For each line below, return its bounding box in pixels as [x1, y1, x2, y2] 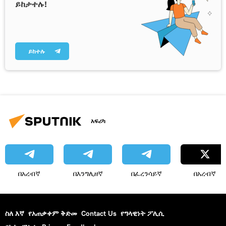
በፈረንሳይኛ [131, 168, 162, 178]
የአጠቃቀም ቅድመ [28, 208, 77, 218]
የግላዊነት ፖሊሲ [121, 208, 164, 218]
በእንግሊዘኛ [73, 168, 103, 178]
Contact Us [81, 208, 117, 218]
